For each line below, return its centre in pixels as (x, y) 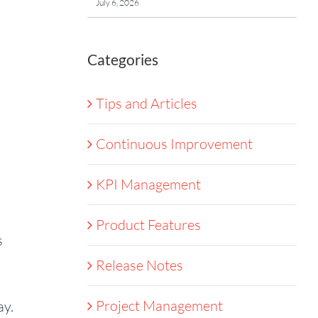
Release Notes (139, 265)
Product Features (148, 225)
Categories (122, 59)
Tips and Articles (146, 103)
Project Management (159, 306)
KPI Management (148, 184)
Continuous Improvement (174, 144)
